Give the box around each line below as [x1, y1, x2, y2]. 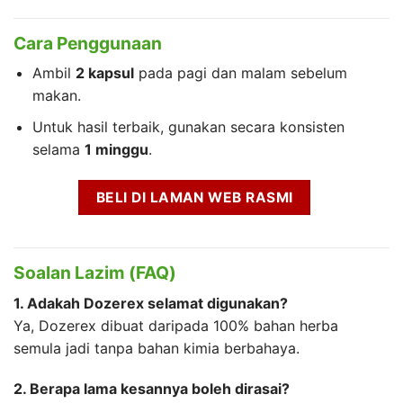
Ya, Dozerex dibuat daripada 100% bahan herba [13, 316, 338, 335]
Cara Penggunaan [13, 31, 162, 54]
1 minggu [84, 139, 148, 158]
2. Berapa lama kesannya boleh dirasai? [13, 380, 290, 399]
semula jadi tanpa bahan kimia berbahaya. [13, 338, 300, 357]
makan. [31, 86, 81, 105]
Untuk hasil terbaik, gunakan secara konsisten [31, 117, 345, 136]
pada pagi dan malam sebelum [133, 64, 347, 83]
